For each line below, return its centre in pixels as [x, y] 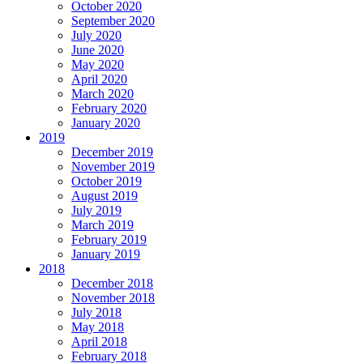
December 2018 [112, 284]
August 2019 [105, 196]
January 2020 [106, 123]
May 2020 [98, 65]
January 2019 [106, 254]
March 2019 [102, 225]
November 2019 [113, 167]
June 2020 [98, 50]
